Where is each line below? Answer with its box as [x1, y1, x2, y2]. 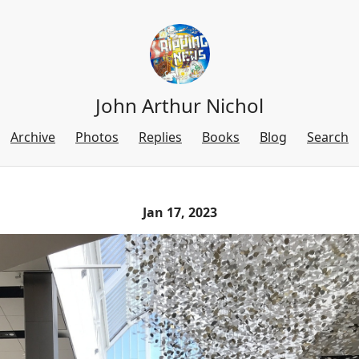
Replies [139, 128, 182, 146]
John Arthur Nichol [95, 92, 264, 119]
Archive [10, 128, 55, 146]
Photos [75, 128, 119, 146]
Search [307, 128, 349, 146]
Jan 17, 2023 [142, 204, 217, 222]
